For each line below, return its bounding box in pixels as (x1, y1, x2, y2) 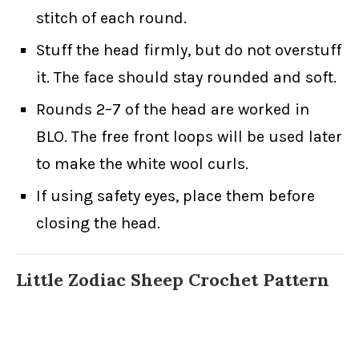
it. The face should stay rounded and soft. (36, 68, 337, 87)
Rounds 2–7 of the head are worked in (36, 100, 309, 119)
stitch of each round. (36, 9, 187, 28)
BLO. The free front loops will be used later (36, 127, 342, 147)
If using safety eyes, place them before (36, 187, 315, 206)
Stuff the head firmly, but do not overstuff (36, 41, 341, 60)
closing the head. (36, 214, 160, 233)
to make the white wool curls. (36, 155, 248, 174)
